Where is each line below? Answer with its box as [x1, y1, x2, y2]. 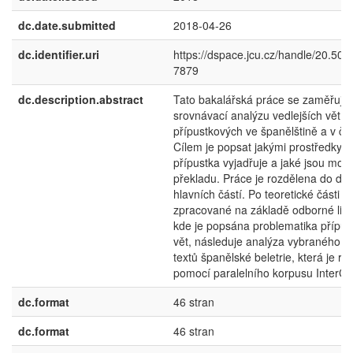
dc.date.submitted [18, 17, 116, 33]
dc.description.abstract [18, 91, 143, 107]
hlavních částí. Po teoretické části [173, 186, 340, 202]
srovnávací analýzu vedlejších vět [173, 107, 340, 123]
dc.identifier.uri [18, 46, 99, 62]
